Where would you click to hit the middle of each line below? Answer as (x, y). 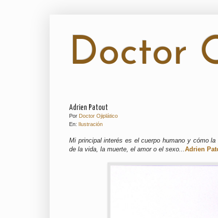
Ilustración (91, 124)
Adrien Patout (89, 108)
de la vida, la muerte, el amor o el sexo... (127, 149)
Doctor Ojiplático (98, 116)
